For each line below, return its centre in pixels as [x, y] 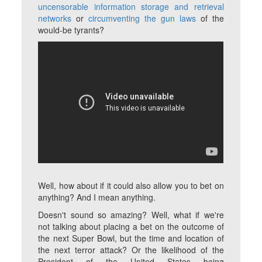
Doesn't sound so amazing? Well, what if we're [131, 215]
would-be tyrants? [71, 30]
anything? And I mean [80, 197]
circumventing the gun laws [142, 18]
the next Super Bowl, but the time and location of [131, 238]
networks [55, 18]
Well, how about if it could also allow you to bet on [131, 186]
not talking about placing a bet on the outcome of [131, 227]
